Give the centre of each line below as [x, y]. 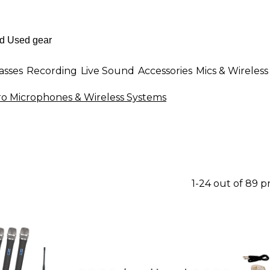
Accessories [165, 71]
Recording [52, 71]
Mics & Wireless [232, 71]
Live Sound [108, 71]
